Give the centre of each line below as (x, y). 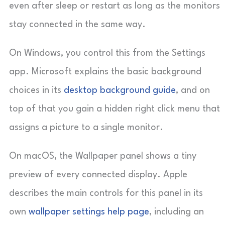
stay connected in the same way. (77, 25)
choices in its (36, 90)
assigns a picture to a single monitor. (86, 128)
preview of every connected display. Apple (98, 175)
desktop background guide (120, 90)
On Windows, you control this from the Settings (107, 53)
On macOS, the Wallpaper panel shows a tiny (103, 156)
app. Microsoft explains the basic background (105, 72)
